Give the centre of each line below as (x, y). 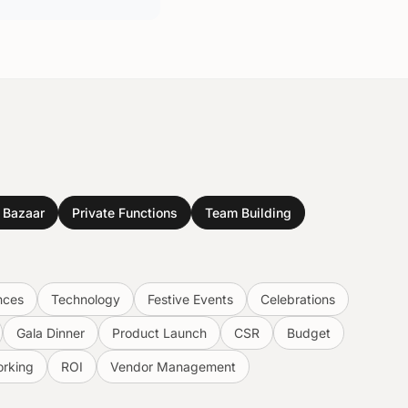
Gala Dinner (50, 333)
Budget (308, 333)
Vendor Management (173, 367)
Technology (86, 299)
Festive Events (190, 299)
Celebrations (298, 299)
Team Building (248, 213)
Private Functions (125, 213)
